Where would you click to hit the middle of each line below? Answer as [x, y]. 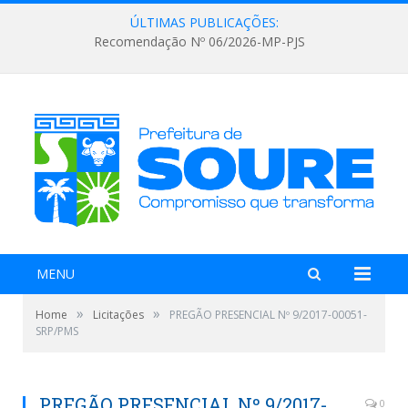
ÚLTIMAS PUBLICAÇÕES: [204, 22]
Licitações [118, 314]
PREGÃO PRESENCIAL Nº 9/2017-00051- [268, 314]
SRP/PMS [57, 331]
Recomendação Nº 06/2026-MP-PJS [199, 42]
